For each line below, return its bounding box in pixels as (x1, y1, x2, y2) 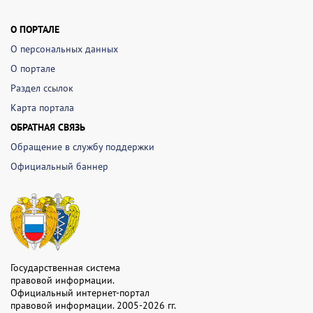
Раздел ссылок (10, 82, 73, 94)
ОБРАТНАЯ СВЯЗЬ (10, 121, 85, 133)
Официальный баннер (10, 160, 108, 173)
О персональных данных (10, 43, 118, 55)
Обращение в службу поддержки (10, 140, 154, 153)
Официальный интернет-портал (10, 286, 150, 300)
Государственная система (10, 261, 120, 275)
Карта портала (10, 101, 74, 114)
